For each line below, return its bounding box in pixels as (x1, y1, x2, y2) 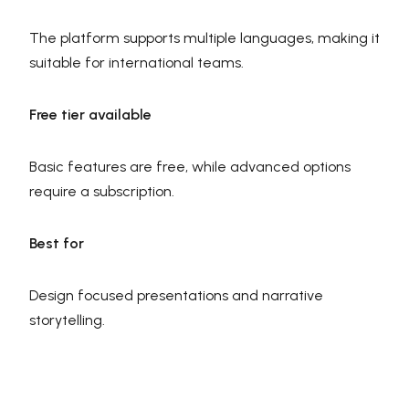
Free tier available (29, 106, 152, 124)
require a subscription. (29, 183, 174, 201)
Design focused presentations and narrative (29, 287, 323, 305)
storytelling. (29, 311, 105, 330)
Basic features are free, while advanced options (29, 158, 351, 176)
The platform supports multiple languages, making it (29, 29, 380, 47)
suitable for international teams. (29, 54, 244, 72)
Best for (29, 235, 84, 253)
